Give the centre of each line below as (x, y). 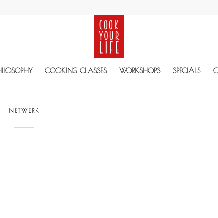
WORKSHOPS (140, 70)
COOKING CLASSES (76, 70)
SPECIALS (187, 70)
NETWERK (24, 110)
